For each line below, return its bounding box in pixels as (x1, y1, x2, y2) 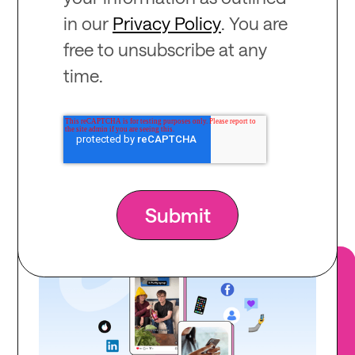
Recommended (46, 86, 309, 127)
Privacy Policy (112, 13, 221, 34)
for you (115, 125, 240, 166)
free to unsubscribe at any (63, 39, 267, 60)
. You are (220, 13, 288, 34)
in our (63, 13, 113, 34)
